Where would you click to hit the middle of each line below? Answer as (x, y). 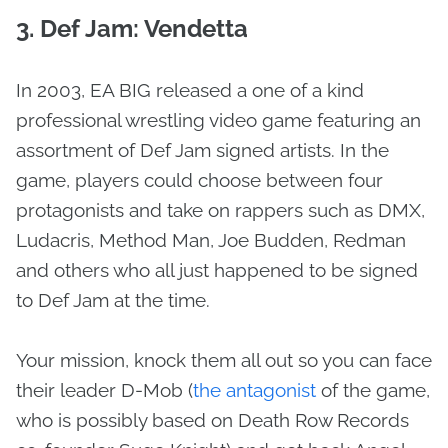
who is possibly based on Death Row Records (212, 419)
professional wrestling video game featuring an (218, 119)
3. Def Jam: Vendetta (135, 28)
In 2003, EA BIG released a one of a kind (190, 89)
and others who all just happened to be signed (217, 269)
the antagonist (257, 389)
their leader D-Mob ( (104, 389)
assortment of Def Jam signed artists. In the (202, 149)
